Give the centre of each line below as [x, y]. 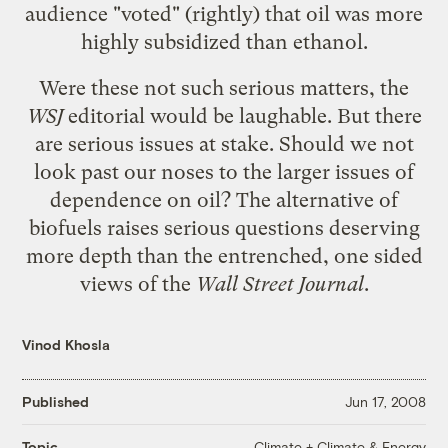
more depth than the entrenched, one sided [224, 255]
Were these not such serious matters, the [224, 87]
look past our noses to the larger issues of [224, 171]
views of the [137, 283]
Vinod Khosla [66, 344]
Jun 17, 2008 [385, 402]
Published [56, 402]
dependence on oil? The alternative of [224, 199]
